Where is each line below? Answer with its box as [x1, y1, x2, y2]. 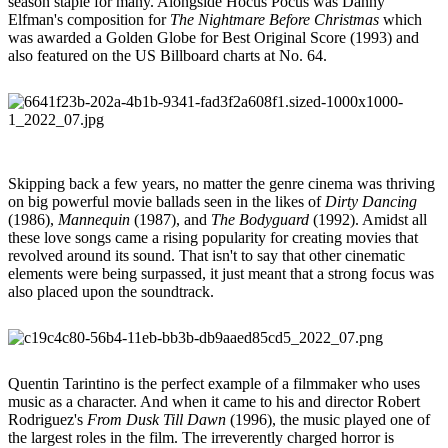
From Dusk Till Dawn [87, 410, 226, 428]
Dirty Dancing [325, 192, 417, 210]
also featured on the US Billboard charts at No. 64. [8, 46, 331, 64]
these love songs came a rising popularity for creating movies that [8, 228, 418, 246]
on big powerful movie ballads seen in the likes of [8, 192, 325, 210]
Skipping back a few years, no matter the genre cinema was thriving [8, 174, 435, 192]
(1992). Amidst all [313, 210, 427, 228]
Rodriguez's [8, 410, 87, 428]
